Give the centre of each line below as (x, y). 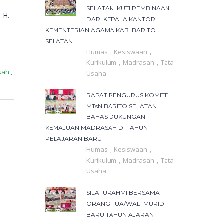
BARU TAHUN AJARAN (120, 215)
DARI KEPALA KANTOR (121, 19)
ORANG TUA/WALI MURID (125, 204)
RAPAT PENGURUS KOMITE (127, 95)
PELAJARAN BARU (73, 139)
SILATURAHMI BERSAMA (123, 193)
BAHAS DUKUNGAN (116, 117)
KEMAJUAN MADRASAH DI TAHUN (96, 128)
